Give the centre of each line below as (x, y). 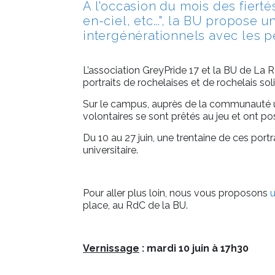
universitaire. (110, 150)
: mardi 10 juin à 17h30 (194, 249)
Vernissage (111, 249)
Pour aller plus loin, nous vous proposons (176, 193)
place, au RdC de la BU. (135, 206)
